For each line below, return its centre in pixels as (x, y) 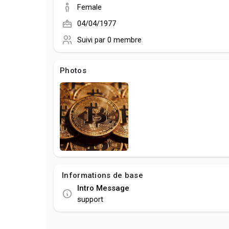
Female (89, 7)
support (90, 199)
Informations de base (102, 175)
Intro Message (103, 188)
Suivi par (92, 40)
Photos (73, 71)
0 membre (124, 40)
